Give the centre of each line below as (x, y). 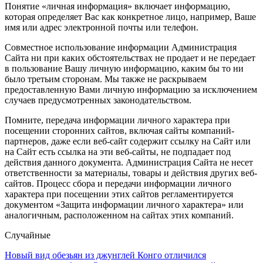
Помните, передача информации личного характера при (117, 120)
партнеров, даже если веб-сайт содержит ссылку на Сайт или (128, 141)
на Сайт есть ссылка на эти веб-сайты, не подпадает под (118, 151)
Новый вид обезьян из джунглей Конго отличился (105, 255)
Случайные (28, 235)
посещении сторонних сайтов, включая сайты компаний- (119, 130)
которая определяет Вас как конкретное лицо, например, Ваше (130, 16)
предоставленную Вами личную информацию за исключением (131, 89)
